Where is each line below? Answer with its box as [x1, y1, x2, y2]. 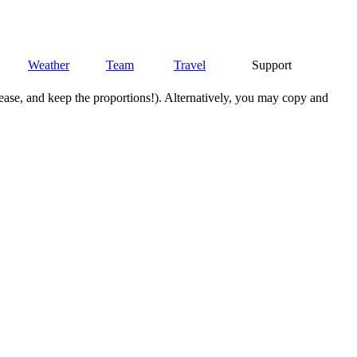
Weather [28, 58, 69, 73]
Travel [174, 58, 206, 73]
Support [252, 58, 292, 73]
